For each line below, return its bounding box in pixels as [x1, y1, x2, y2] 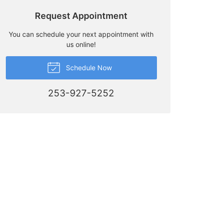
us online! [66, 40, 96, 48]
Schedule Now [64, 63, 112, 72]
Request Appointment [35, 10, 128, 21]
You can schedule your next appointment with [9, 30, 154, 38]
